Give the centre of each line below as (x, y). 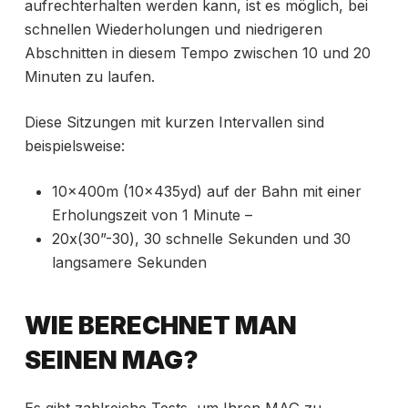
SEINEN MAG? (111, 360)
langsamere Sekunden (129, 262)
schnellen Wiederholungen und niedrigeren (173, 29)
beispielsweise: (74, 145)
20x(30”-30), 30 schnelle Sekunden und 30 (201, 238)
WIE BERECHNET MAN (160, 325)
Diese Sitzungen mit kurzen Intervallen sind (174, 122)
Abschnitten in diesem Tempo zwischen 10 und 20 (197, 52)
